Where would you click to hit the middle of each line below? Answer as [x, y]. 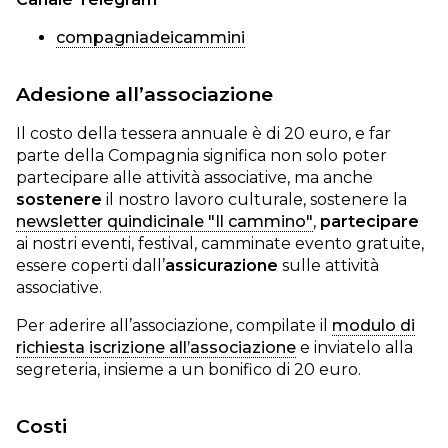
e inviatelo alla [354, 347]
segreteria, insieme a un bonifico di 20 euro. [188, 369]
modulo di [373, 325]
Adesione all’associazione [144, 94]
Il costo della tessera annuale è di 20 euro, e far [203, 133]
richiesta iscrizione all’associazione [156, 347]
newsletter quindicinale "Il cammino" [164, 221]
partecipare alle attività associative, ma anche [194, 177]
